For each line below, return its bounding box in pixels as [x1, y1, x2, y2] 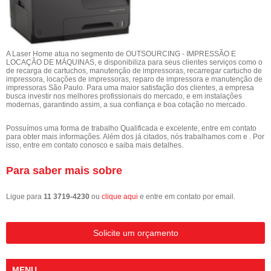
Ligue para [6, 192, 44, 201]
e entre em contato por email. [138, 192, 235, 201]
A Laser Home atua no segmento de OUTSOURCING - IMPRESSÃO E [6, 49, 236, 58]
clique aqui [102, 192, 138, 201]
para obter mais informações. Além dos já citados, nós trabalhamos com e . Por [6, 132, 264, 141]
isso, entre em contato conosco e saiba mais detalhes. [6, 140, 183, 149]
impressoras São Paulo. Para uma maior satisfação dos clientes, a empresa [6, 83, 254, 92]
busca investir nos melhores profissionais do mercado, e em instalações [6, 91, 242, 100]
